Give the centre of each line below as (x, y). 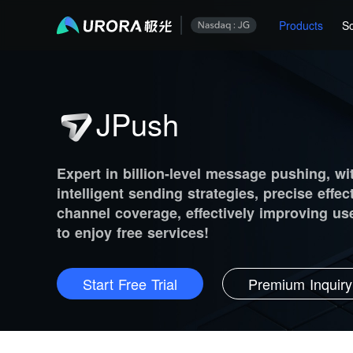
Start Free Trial (130, 284)
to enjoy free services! (133, 233)
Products (301, 25)
